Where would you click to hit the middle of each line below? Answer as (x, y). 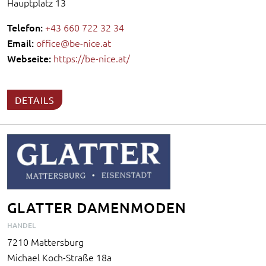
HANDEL (21, 226)
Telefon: (25, 28)
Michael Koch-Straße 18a (59, 257)
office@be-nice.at (74, 43)
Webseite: (29, 58)
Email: (20, 43)
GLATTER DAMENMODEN (97, 208)
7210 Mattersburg (45, 242)
